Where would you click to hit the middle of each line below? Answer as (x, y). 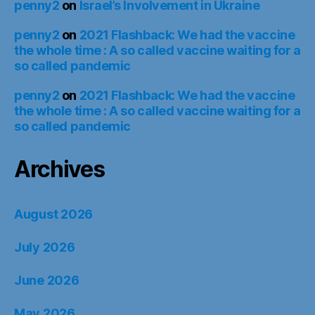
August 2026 (54, 214)
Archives (59, 169)
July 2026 (45, 247)
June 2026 (47, 280)
